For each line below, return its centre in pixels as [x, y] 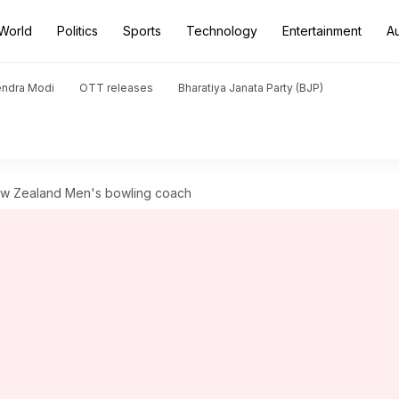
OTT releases [116, 88]
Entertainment [322, 31]
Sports [142, 31]
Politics [77, 31]
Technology [222, 31]
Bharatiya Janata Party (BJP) [251, 88]
